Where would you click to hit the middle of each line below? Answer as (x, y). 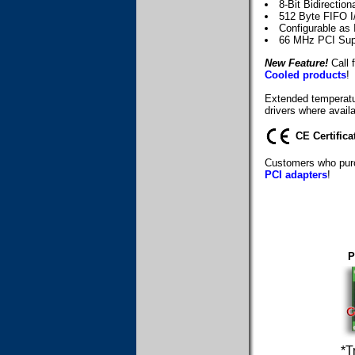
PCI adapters (296, 175)
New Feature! (296, 63)
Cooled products (305, 74)
